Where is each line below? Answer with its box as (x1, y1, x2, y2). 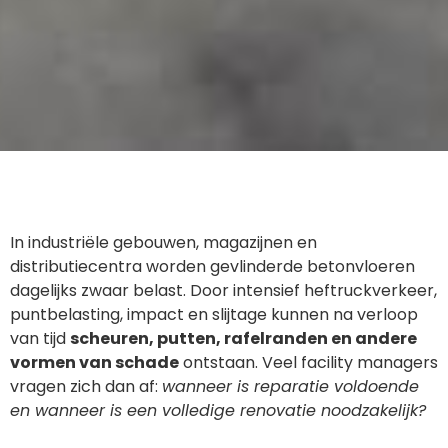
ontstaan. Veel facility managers (179, 351, 438, 375)
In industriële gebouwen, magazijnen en (10, 231, 317, 255)
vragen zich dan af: (10, 375, 162, 399)
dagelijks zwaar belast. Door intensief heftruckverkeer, (10, 279, 437, 303)
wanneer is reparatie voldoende (162, 375, 419, 399)
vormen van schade (10, 351, 179, 375)
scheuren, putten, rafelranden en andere (70, 327, 417, 351)
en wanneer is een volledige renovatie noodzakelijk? (10, 399, 426, 423)
